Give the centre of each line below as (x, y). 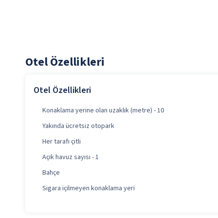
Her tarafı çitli (62, 142)
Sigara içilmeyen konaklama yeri (89, 189)
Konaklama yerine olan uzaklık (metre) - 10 (103, 111)
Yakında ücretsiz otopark (78, 126)
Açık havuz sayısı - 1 (71, 157)
